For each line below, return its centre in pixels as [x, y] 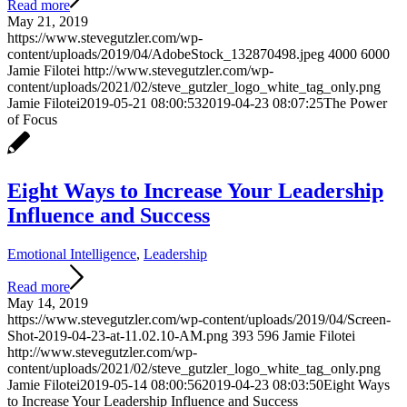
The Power [355, 104]
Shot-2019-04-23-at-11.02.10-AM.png [118, 336]
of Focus [32, 120]
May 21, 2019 [48, 22]
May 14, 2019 [48, 303]
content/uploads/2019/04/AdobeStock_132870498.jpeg [166, 55]
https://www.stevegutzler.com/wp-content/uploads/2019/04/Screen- [199, 320]
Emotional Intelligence [72, 254]
